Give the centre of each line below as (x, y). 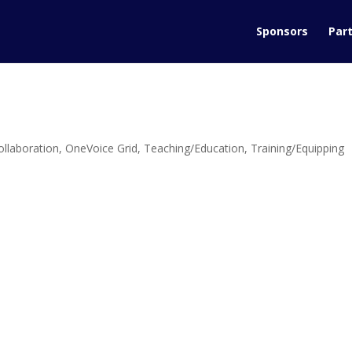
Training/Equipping (298, 148)
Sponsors (282, 31)
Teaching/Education (194, 148)
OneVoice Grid (102, 148)
